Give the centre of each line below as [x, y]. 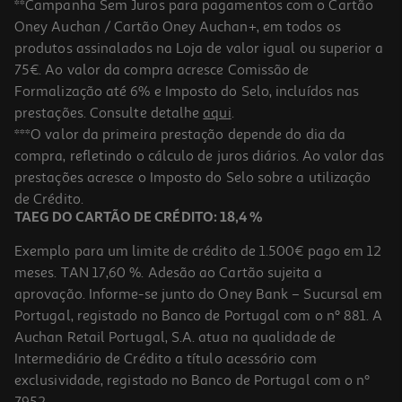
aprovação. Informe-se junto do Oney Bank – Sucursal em [199, 294]
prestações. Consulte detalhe [109, 113]
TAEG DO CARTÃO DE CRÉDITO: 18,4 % [139, 218]
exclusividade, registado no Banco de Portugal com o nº [192, 380]
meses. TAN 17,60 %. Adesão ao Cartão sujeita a [168, 272]
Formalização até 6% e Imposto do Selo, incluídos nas [187, 91]
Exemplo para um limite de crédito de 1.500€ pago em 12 [198, 251]
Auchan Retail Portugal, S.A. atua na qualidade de [175, 337]
